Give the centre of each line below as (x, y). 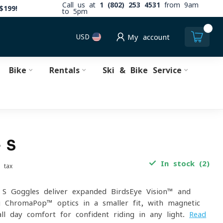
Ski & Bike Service (142, 70)
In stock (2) (183, 164)
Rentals (64, 70)
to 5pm (75, 11)
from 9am (179, 5)
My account (149, 37)
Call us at (81, 5)
